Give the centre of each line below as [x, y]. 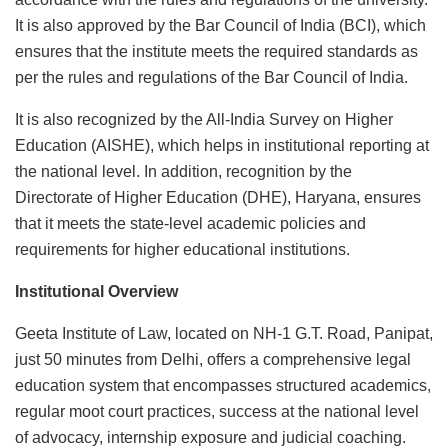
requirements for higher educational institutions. [182, 250]
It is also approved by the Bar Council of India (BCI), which [220, 26]
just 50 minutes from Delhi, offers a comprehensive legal [213, 360]
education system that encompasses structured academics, [223, 386]
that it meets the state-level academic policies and [190, 224]
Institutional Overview [96, 292]
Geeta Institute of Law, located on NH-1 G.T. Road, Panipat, [224, 334]
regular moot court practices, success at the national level [217, 412]
